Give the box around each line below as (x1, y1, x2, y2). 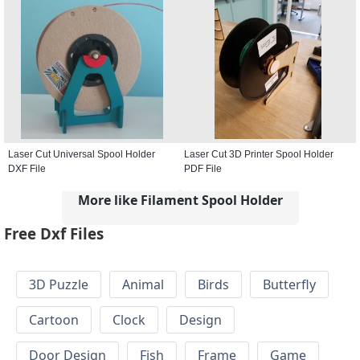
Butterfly (263, 276, 316, 294)
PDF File (184, 162, 222, 174)
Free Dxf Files (4, 223, 104, 244)
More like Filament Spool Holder (77, 190, 283, 209)
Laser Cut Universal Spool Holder (8, 148, 155, 160)
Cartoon (29, 311, 79, 329)
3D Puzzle (29, 276, 88, 294)
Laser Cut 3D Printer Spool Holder (184, 148, 333, 160)
